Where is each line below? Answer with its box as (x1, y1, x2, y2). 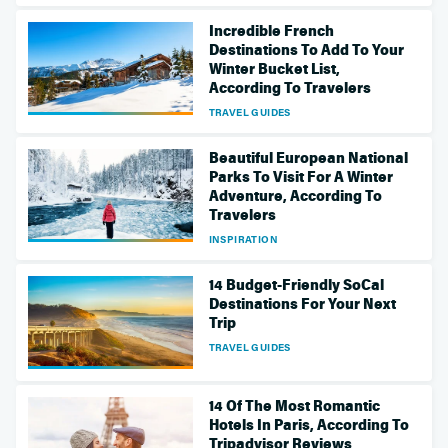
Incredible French (208, 21, 334, 40)
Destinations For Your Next (208, 294, 396, 313)
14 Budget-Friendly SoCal (208, 275, 384, 294)
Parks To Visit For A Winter (208, 167, 393, 186)
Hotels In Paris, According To (208, 415, 409, 434)
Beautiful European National (208, 148, 408, 167)
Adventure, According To (208, 186, 382, 205)
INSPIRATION (208, 231, 279, 246)
